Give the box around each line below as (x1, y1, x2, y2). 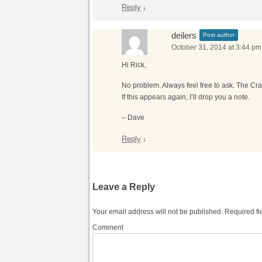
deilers (171, 30, 197, 40)
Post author (203, 32, 235, 38)
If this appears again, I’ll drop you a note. (122, 93, 250, 101)
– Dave (122, 113, 145, 122)
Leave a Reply (92, 182, 156, 192)
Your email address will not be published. (92, 208, 223, 216)
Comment (92, 223, 124, 232)
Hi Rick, (122, 61, 147, 69)
